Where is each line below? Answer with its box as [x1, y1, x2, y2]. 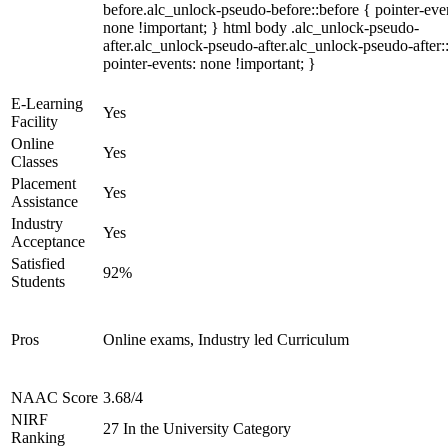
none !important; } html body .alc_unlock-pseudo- [103, 19, 419, 36]
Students [11, 273, 65, 290]
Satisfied [11, 255, 65, 272]
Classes [11, 153, 58, 170]
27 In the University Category [103, 420, 291, 437]
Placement [11, 175, 76, 192]
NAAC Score [11, 389, 98, 406]
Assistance [11, 193, 78, 210]
